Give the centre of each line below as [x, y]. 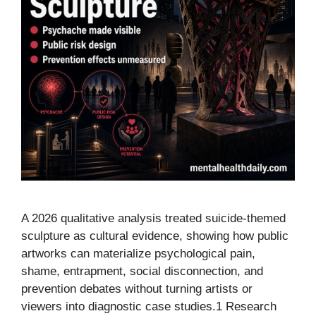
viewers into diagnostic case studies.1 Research [149, 306]
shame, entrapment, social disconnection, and [142, 271]
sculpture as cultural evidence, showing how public [155, 236]
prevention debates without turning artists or [137, 289]
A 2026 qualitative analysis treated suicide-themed [153, 218]
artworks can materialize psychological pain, [138, 254]
